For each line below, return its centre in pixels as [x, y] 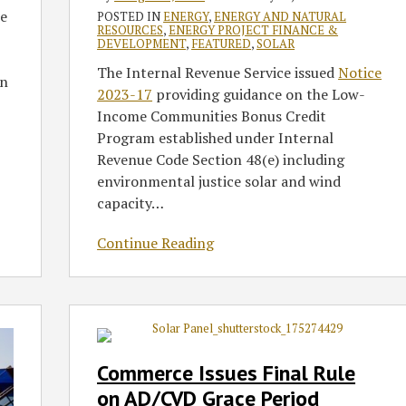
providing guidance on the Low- [259, 95]
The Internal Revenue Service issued [218, 73]
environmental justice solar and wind [219, 182]
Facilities [98, 62]
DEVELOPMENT [142, 44]
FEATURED [222, 44]
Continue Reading [156, 243]
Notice [360, 73]
